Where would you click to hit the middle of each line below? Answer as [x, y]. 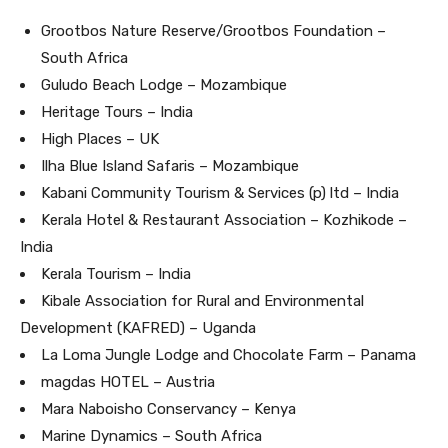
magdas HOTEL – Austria [128, 381]
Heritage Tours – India [117, 111]
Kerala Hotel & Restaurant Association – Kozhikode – [224, 219]
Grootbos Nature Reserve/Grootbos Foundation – [213, 30]
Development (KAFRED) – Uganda [138, 327]
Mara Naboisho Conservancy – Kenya [168, 408]
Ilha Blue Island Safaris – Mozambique [170, 165]
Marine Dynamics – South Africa [151, 435]
